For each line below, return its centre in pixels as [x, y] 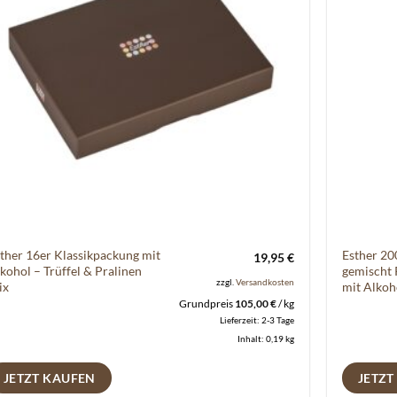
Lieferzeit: [240, 320]
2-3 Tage [277, 320]
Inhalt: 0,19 [261, 339]
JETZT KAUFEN [49, 378]
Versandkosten [265, 281]
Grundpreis [206, 303]
